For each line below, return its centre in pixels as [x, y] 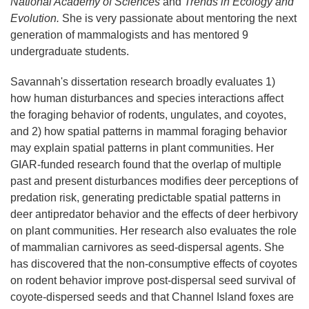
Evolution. [36, 18]
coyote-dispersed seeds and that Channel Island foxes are [152, 297]
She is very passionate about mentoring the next [179, 18]
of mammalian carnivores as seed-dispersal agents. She [147, 247]
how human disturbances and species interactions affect [147, 98]
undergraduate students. [70, 51]
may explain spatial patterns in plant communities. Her [142, 148]
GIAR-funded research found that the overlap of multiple [146, 165]
